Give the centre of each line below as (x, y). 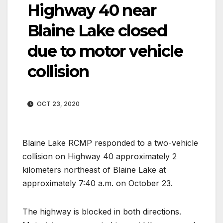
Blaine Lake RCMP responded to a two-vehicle (110, 143)
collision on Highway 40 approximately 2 (100, 156)
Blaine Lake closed (97, 30)
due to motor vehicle (105, 51)
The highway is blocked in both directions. (102, 211)
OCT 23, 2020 (57, 104)
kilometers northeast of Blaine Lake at (94, 169)
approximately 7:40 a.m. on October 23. (98, 183)
